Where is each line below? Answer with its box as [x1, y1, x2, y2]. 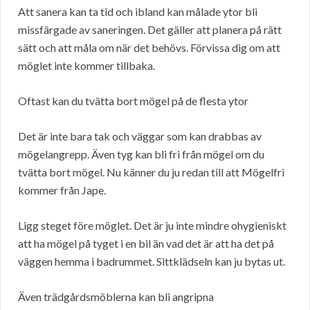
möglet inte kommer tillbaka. [18, 58, 155, 72]
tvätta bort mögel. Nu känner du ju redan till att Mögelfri [18, 165, 284, 179]
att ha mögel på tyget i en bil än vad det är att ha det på [18, 236, 274, 250]
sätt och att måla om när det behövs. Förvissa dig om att [18, 40, 280, 54]
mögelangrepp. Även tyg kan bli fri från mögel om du [18, 147, 264, 161]
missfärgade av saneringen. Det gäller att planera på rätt [18, 22, 282, 36]
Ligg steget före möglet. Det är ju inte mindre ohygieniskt [18, 218, 286, 232]
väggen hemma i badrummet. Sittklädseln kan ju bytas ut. [18, 254, 285, 268]
